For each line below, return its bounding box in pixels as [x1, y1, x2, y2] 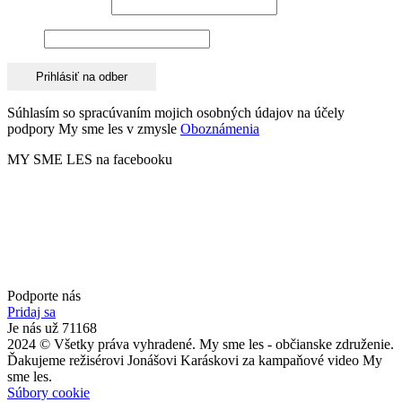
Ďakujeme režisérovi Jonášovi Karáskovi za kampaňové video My [7, 352, 382, 368]
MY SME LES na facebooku [7, 151, 172, 167]
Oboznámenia [180, 120, 259, 136]
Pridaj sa [7, 303, 56, 319]
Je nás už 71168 [7, 319, 97, 336]
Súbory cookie [7, 384, 90, 400]
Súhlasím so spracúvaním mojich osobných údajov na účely [7, 104, 345, 120]
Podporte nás [7, 287, 81, 303]
